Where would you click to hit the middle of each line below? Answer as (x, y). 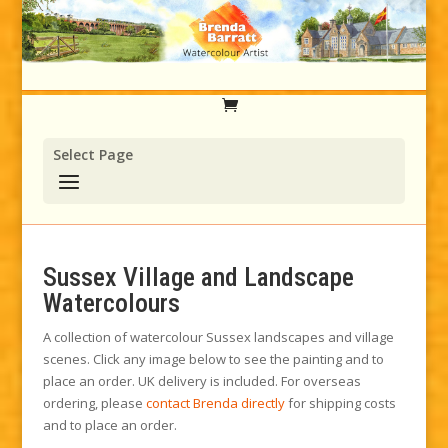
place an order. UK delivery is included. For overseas (201, 380)
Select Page (92, 154)
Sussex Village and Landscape (198, 276)
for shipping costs (340, 402)
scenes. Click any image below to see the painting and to (213, 358)
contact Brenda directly (215, 402)
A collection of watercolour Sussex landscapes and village (218, 336)
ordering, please (94, 402)
